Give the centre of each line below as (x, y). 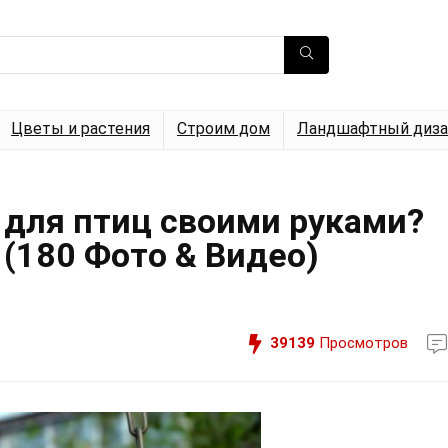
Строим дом (223, 128)
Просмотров (361, 343)
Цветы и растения (80, 128)
